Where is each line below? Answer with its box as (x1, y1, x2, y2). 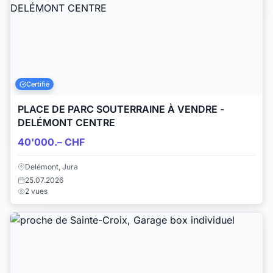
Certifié (26, 79, 50, 88)
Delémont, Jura (25, 161, 78, 171)
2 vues (25, 186, 48, 196)
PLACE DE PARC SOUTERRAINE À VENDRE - (18, 103, 224, 116)
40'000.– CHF (18, 136, 85, 149)
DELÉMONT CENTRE (18, 116, 115, 129)
